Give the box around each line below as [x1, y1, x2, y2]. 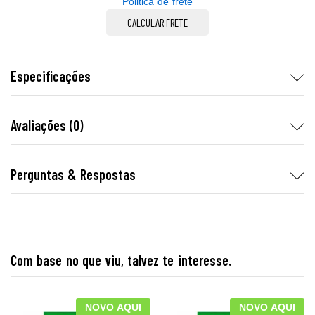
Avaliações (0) [11, 117, 84, 134]
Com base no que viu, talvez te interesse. [11, 252, 231, 269]
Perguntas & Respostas [11, 166, 136, 183]
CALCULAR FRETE [127, 16, 188, 29]
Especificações [11, 67, 91, 84]
